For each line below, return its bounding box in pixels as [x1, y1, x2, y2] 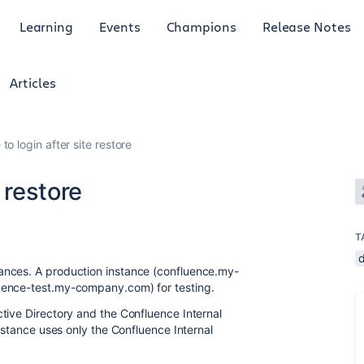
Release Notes [262, 17, 351, 35]
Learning [19, 17, 74, 35]
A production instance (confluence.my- [35, 264, 240, 278]
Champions [166, 17, 236, 35]
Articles [10, 74, 56, 91]
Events [99, 17, 141, 35]
